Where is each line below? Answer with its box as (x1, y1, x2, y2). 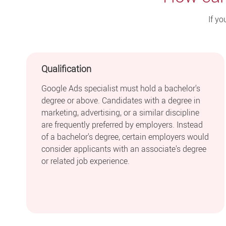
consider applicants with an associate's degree (41, 143, 206, 154)
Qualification (41, 63, 91, 75)
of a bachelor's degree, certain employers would (41, 131, 209, 142)
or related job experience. (41, 155, 130, 166)
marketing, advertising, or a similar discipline (41, 106, 199, 118)
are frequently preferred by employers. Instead (41, 119, 203, 130)
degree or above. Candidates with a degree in (41, 94, 200, 106)
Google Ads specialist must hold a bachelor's (41, 82, 200, 94)
